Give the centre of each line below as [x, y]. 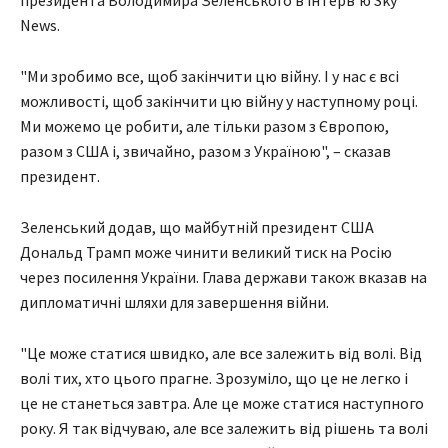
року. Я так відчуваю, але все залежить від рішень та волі [224, 428]
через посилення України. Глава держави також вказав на [223, 277]
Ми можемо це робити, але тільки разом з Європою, [204, 126]
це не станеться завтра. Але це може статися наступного [222, 403]
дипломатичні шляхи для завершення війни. [174, 302]
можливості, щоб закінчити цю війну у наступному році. [219, 101]
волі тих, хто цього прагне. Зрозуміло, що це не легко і [214, 378]
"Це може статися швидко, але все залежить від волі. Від [221, 353]
